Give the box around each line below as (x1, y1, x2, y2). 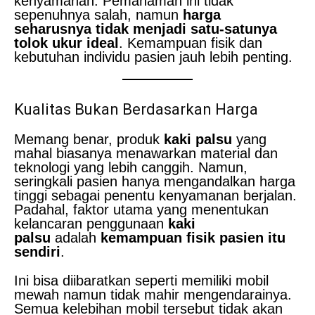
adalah (51, 229, 101, 245)
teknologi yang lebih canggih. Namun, (14, 159, 247, 175)
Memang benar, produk (14, 131, 164, 147)
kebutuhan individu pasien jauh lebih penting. (14, 49, 292, 65)
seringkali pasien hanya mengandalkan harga (14, 173, 295, 189)
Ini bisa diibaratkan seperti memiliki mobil (14, 272, 269, 288)
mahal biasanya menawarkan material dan (14, 145, 278, 161)
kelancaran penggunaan (14, 215, 168, 231)
